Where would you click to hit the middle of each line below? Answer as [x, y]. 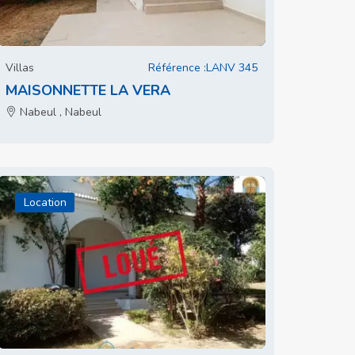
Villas [20, 68]
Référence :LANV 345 [203, 68]
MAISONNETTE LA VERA [88, 90]
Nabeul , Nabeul [59, 112]
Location [45, 202]
